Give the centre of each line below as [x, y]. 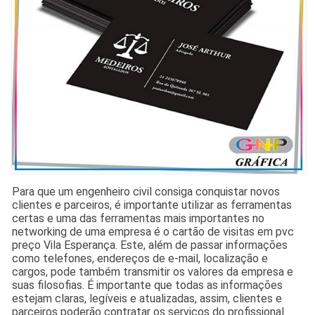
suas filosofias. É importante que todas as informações [148, 285]
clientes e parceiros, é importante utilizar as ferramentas [152, 205]
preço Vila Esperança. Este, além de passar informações [150, 245]
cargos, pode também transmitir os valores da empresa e [153, 271]
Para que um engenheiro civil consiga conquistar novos [146, 191]
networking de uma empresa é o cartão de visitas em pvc [153, 231]
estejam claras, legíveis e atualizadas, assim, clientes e [147, 298]
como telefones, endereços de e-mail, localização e [140, 258]
